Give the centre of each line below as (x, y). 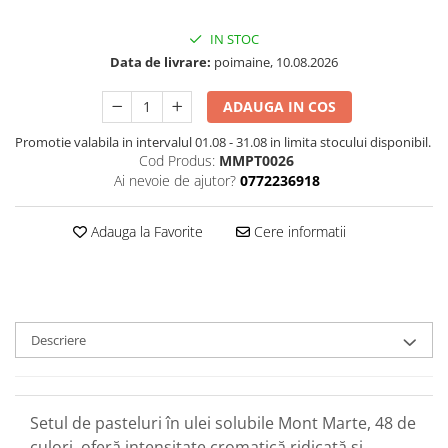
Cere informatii (297, 232)
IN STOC (233, 39)
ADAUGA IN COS (280, 107)
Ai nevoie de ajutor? (174, 181)
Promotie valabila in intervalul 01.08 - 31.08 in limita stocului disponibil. (223, 142)
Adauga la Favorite (144, 232)
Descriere (58, 340)
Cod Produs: (177, 161)
